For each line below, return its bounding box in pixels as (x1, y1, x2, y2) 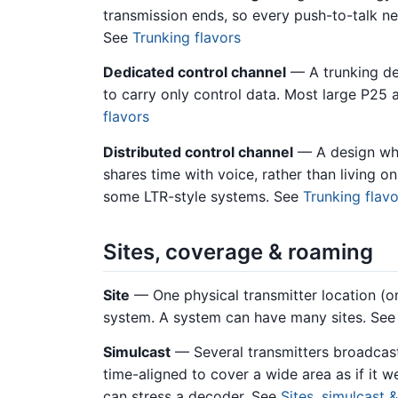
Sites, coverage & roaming (103, 239, 373, 265)
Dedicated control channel (103, 63, 286, 82)
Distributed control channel (103, 142, 293, 161)
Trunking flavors (132, 28, 241, 47)
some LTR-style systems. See (103, 187, 303, 205)
